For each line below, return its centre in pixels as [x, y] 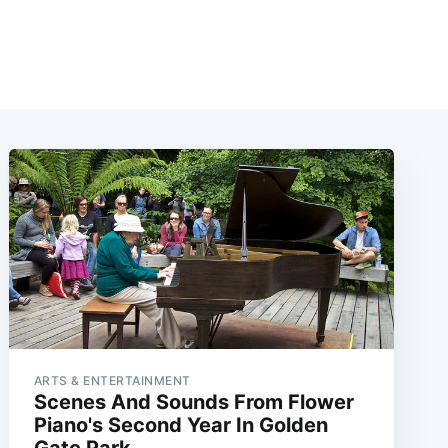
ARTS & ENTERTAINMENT [112, 380]
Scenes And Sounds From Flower [193, 401]
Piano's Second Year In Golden [180, 424]
